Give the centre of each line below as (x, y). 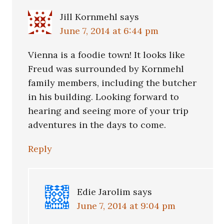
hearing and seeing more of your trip (108, 111)
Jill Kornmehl (89, 17)
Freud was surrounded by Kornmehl (106, 69)
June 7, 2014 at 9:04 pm (126, 206)
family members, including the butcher (112, 83)
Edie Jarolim (104, 192)
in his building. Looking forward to (104, 97)
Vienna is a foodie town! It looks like (107, 55)
